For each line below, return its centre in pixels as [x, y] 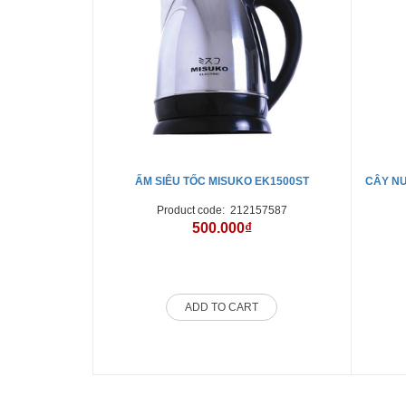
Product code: [193, 210]
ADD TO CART [222, 307]
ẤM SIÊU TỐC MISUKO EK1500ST [222, 181]
